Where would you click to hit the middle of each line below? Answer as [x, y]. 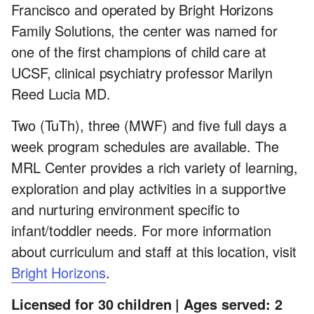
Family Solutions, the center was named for [144, 31]
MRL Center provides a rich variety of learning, [155, 168]
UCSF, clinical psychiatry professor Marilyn [142, 73]
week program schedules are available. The [145, 146]
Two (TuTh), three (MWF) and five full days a [149, 125]
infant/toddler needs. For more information [141, 231]
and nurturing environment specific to [126, 210]
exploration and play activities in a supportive [149, 189]
